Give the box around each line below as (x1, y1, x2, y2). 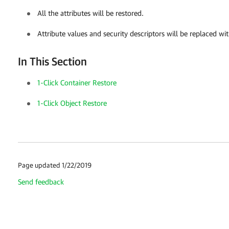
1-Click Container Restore (37, 78, 117, 87)
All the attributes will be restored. (37, 8, 144, 17)
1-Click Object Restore (37, 98, 107, 107)
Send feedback (18, 177, 64, 186)
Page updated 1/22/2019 (18, 161, 91, 169)
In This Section (18, 54, 87, 68)
